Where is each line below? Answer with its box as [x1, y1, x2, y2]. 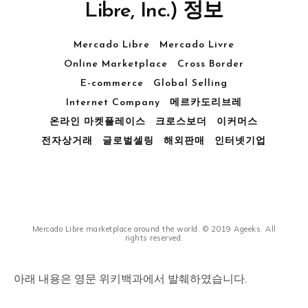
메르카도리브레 [169, 98, 242, 108]
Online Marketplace [63, 59, 168, 69]
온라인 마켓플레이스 [49, 117, 146, 127]
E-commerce [80, 78, 144, 89]
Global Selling [153, 78, 228, 89]
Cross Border [177, 59, 244, 69]
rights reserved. [124, 233, 184, 243]
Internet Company [65, 98, 160, 108]
